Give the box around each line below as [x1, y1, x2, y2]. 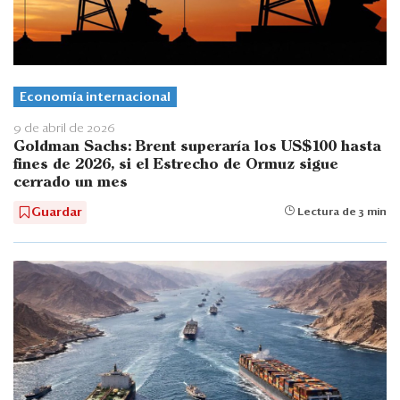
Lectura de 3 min [295, 207, 387, 219]
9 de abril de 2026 [13, 122, 115, 136]
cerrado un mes [13, 176, 128, 190]
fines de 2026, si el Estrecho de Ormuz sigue [13, 158, 338, 172]
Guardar [31, 206, 82, 220]
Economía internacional [20, 91, 171, 104]
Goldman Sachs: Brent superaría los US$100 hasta [13, 140, 381, 154]
